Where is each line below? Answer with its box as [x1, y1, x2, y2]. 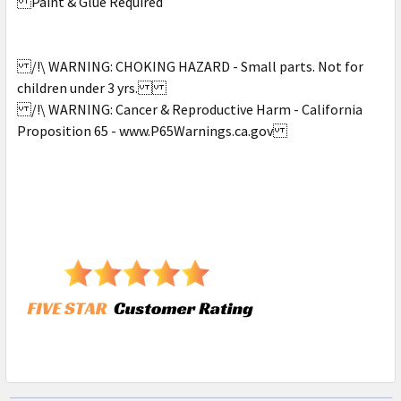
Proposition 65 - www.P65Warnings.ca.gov [17, 122, 287, 141]
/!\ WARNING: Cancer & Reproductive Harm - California [17, 100, 363, 119]
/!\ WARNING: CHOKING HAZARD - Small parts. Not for [17, 57, 363, 76]
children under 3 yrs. [17, 79, 166, 98]
